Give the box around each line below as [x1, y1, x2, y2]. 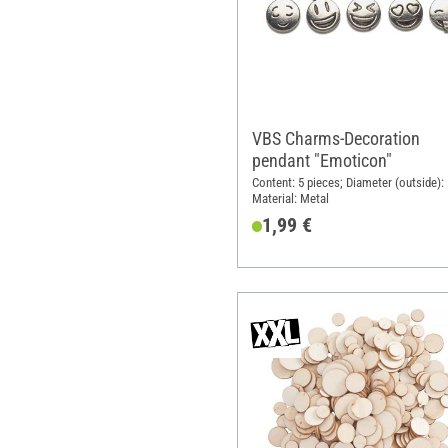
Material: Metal [251, 190, 329, 206]
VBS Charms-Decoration [251, 128, 420, 150]
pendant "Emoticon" [251, 150, 392, 172]
